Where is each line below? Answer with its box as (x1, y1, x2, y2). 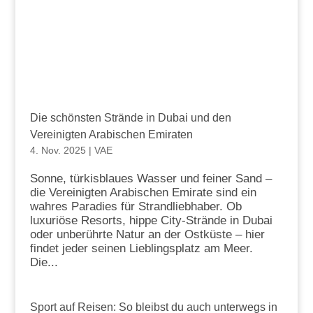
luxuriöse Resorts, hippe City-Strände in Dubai (29, 213, 272, 227)
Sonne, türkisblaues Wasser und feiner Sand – (29, 171, 272, 185)
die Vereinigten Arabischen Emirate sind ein (29, 185, 256, 199)
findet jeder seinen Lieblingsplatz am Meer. (29, 241, 253, 255)
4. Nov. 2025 (29, 144, 86, 156)
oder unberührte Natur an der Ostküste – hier (29, 227, 265, 241)
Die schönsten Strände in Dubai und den (29, 111, 231, 124)
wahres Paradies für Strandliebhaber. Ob (29, 199, 242, 213)
